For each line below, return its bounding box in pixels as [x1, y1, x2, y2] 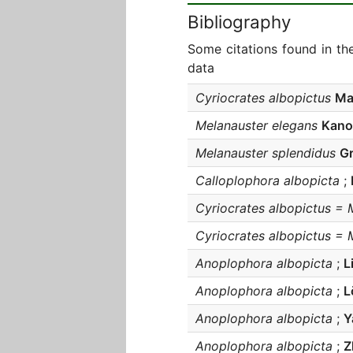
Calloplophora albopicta [195, 173, 340, 188]
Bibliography [188, 11, 291, 32]
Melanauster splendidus [195, 145, 336, 161]
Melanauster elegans [195, 117, 318, 133]
